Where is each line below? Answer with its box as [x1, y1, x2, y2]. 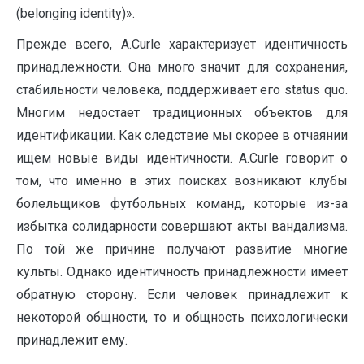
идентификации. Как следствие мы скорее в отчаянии [16, 127, 348, 143]
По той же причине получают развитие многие [16, 240, 348, 257]
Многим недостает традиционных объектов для [16, 104, 348, 120]
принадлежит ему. [16, 331, 128, 348]
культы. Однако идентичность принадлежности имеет [16, 263, 348, 279]
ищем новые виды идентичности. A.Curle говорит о [16, 149, 348, 166]
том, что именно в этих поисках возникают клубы [16, 172, 348, 188]
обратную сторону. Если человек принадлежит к [16, 286, 348, 302]
